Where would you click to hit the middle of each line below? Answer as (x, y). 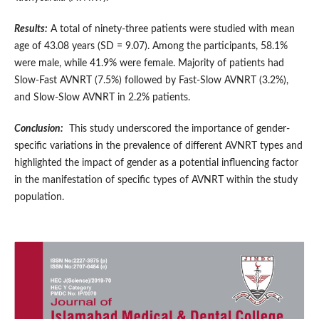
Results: (31, 30)
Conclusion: (38, 129)
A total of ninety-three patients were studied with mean (171, 30)
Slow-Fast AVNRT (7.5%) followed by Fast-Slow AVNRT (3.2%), (151, 81)
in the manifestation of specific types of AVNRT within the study (156, 181)
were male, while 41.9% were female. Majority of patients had (149, 64)
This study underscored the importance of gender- (176, 129)
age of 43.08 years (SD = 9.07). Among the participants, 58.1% (151, 47)
